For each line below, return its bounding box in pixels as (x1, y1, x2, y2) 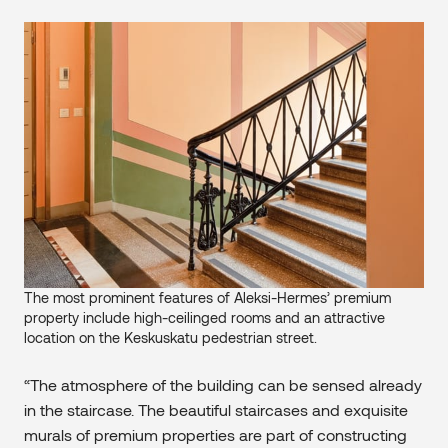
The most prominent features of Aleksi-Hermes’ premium (24, 289, 391, 307)
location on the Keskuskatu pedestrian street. (24, 329, 317, 347)
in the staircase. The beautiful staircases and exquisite (24, 400, 408, 420)
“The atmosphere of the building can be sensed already (24, 375, 422, 395)
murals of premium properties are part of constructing (24, 425, 407, 445)
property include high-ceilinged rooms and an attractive (24, 309, 385, 327)
